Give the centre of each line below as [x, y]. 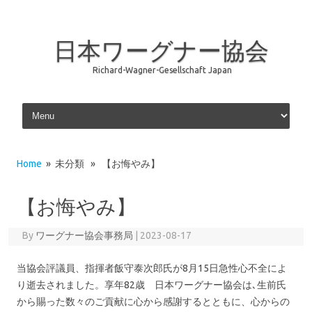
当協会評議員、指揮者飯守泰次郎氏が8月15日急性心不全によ [152, 268]
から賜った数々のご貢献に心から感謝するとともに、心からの [153, 302]
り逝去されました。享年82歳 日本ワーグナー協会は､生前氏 [151, 285]
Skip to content [52, 105]
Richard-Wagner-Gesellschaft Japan [162, 70]
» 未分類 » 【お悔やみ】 [101, 164]
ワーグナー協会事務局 [84, 235]
